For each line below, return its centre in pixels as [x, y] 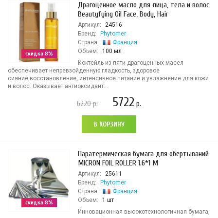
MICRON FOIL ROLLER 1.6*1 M [118, 163]
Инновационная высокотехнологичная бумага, [144, 212]
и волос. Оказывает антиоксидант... [58, 86]
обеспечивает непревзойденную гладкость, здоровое [84, 71]
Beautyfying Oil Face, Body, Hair [123, 14]
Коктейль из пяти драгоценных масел [131, 63]
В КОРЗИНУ [109, 124]
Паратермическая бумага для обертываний [143, 154]
